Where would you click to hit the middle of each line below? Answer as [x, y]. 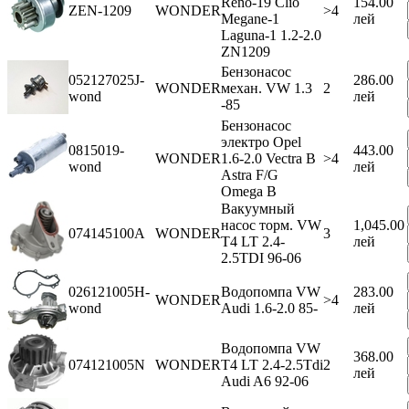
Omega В [249, 191]
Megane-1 [250, 18]
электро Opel [261, 142]
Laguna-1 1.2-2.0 [271, 35]
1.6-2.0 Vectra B [268, 158]
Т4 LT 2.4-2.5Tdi [272, 364]
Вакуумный [258, 208]
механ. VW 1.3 [267, 88]
